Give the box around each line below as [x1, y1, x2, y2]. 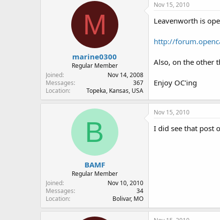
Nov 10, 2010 [108, 178, 143, 187]
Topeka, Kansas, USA [86, 86, 143, 95]
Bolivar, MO [112, 194, 143, 203]
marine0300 [72, 52, 117, 61]
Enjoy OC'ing [154, 77, 197, 87]
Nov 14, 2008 [108, 71, 143, 79]
